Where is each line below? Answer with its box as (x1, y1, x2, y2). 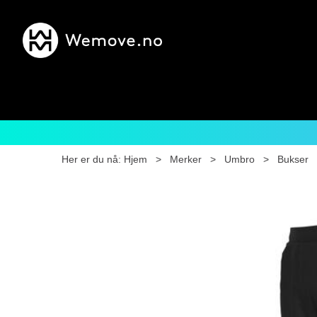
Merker (170, 154, 202, 165)
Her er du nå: (62, 154, 121, 165)
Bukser (277, 154, 309, 165)
